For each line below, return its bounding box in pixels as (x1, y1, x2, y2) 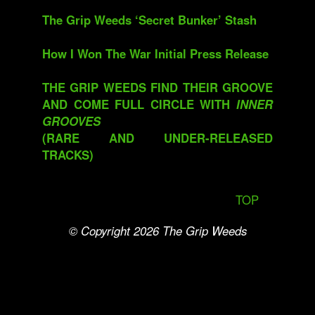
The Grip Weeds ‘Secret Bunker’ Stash (42, 11, 257, 28)
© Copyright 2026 (68, 222, 162, 239)
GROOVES (42, 112, 101, 129)
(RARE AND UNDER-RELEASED (42, 129, 273, 146)
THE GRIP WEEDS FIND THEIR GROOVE (42, 79, 273, 96)
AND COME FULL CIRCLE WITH (42, 96, 236, 112)
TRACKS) (42, 146, 94, 163)
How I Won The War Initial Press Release (42, 45, 269, 62)
